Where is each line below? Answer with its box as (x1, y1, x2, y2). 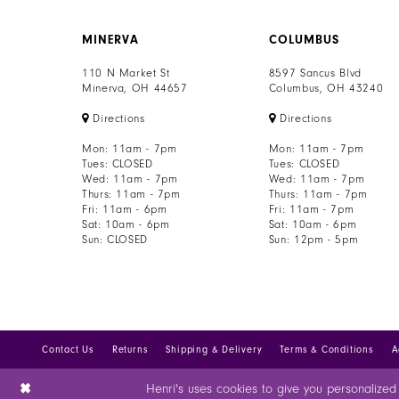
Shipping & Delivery (166, 344, 263, 356)
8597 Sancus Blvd (268, 67, 362, 80)
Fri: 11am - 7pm (268, 203, 354, 216)
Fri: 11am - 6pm (82, 203, 167, 216)
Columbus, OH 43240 (268, 82, 384, 95)
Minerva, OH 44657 (82, 82, 188, 95)
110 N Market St (82, 67, 170, 80)
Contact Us (42, 344, 94, 356)
